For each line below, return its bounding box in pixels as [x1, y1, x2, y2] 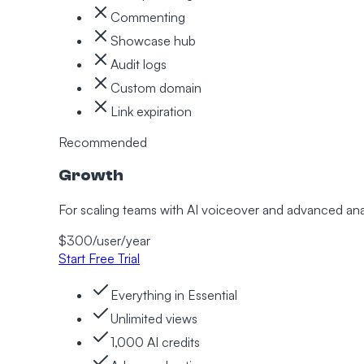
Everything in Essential [110, 287, 237, 304]
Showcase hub [110, 32, 196, 49]
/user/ [93, 232, 126, 249]
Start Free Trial [58, 250, 140, 267]
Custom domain [110, 79, 201, 96]
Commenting [110, 8, 185, 25]
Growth [58, 167, 123, 185]
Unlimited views [110, 310, 197, 327]
